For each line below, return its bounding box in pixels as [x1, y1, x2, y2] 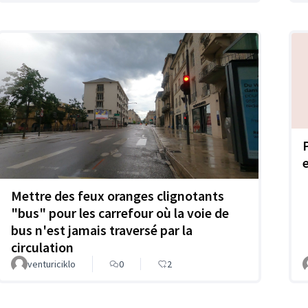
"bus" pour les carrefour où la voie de [11, 203, 229, 221]
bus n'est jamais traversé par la [11, 221, 192, 239]
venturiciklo [27, 257, 76, 270]
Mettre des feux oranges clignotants [11, 186, 224, 204]
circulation [11, 238, 74, 256]
